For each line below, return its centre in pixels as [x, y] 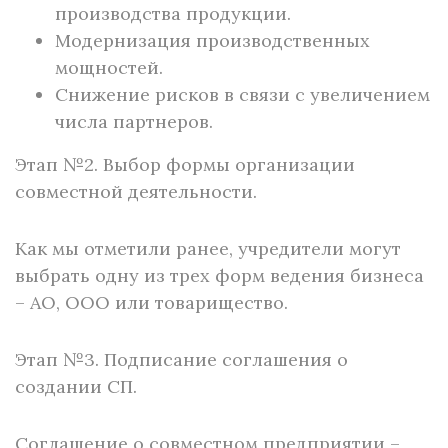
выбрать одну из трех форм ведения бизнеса [219, 275]
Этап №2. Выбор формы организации [185, 164]
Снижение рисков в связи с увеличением [242, 94]
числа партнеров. [134, 121]
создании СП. [81, 386]
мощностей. [109, 67]
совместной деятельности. [136, 191]
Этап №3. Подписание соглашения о [181, 359]
